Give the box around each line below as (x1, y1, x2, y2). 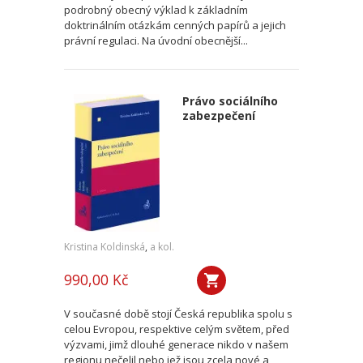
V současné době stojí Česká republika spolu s (64, 306, 293, 321)
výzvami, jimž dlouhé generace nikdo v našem (64, 337, 288, 352)
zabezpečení (181, 108, 255, 123)
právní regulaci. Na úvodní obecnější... (64, 33, 248, 48)
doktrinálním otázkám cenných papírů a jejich (64, 18, 286, 32)
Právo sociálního (181, 93, 278, 109)
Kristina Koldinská (64, 240, 145, 254)
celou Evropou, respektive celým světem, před (64, 322, 289, 336)
